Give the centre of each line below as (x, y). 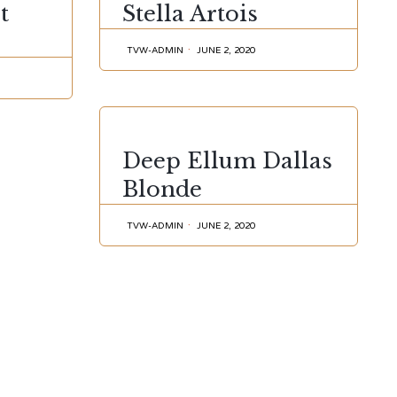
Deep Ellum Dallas (227, 161)
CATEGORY (151, 139)
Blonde (162, 189)
